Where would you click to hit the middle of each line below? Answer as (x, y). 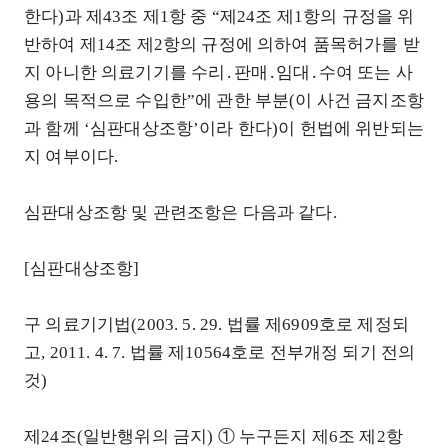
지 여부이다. (71, 157)
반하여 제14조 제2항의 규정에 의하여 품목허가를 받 (222, 45)
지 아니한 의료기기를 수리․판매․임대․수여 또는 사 (218, 73)
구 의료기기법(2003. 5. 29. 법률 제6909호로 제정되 (216, 325)
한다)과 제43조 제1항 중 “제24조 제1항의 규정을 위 (219, 17)
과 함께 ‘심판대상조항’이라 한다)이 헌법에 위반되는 (224, 129)
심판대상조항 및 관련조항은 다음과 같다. (180, 213)
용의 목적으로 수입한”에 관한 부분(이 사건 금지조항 (224, 101)
